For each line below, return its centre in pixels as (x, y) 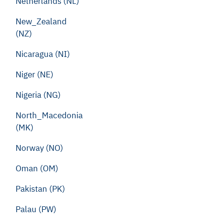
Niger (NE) (35, 74)
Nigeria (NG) (38, 95)
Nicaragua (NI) (43, 54)
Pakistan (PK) (40, 189)
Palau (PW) (36, 209)
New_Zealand (41, 21)
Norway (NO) (39, 148)
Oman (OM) (37, 168)
